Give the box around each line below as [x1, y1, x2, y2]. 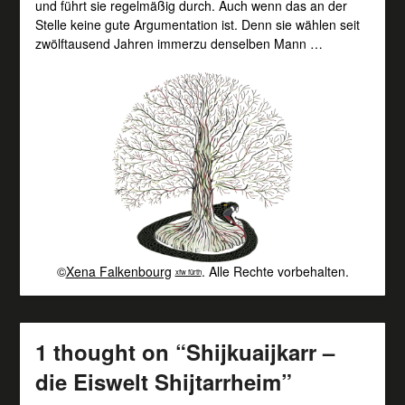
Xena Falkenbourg [65, 261, 172, 280]
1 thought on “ [34, 335, 186, 367]
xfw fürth [174, 267, 202, 278]
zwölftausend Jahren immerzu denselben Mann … [34, 33, 323, 52]
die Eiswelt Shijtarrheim [34, 365, 281, 397]
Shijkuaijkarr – [185, 335, 334, 367]
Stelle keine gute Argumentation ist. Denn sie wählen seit [34, 14, 360, 33]
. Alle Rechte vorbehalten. [201, 261, 349, 280]
